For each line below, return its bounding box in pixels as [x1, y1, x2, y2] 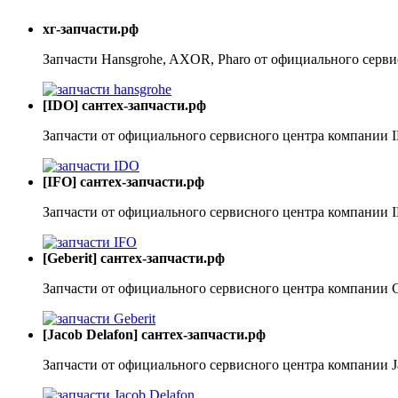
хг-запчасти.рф [43, 21, 139, 36]
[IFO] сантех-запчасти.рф [43, 174, 204, 189]
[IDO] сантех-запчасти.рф [43, 98, 206, 113]
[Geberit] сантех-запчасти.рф [43, 251, 225, 266]
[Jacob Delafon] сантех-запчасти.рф [43, 327, 266, 342]
